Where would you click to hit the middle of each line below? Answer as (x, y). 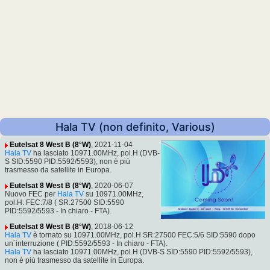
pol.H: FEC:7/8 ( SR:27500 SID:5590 (64, 203)
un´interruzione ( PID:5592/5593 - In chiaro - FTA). (86, 244)
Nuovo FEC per (31, 194)
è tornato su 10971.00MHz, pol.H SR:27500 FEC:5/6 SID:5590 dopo (143, 235)
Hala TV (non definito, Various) (135, 127)
